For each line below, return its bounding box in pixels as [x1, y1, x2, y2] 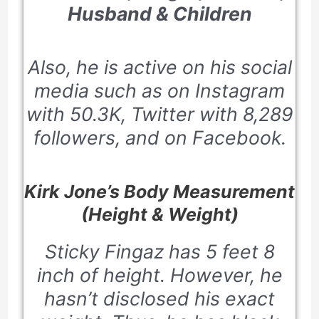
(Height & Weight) [80, 203, 239, 225]
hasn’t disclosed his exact [44, 286, 275, 310]
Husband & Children [67, 1, 252, 25]
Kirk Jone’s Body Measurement [24, 180, 295, 202]
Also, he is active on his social [27, 56, 292, 79]
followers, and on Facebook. [33, 126, 286, 150]
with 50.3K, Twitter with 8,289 [26, 103, 293, 126]
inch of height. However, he [36, 263, 283, 286]
